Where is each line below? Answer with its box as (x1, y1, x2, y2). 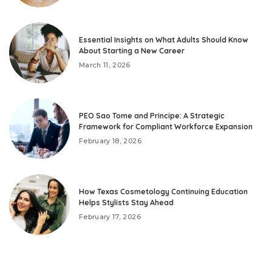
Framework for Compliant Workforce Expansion (79, 122, 253, 132)
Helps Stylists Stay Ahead (79, 198, 174, 208)
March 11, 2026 (79, 61, 131, 70)
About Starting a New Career (79, 46, 185, 56)
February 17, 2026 (79, 212, 141, 222)
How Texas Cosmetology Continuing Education (79, 187, 248, 197)
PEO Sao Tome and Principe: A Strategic (79, 111, 225, 121)
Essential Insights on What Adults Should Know (79, 35, 248, 45)
